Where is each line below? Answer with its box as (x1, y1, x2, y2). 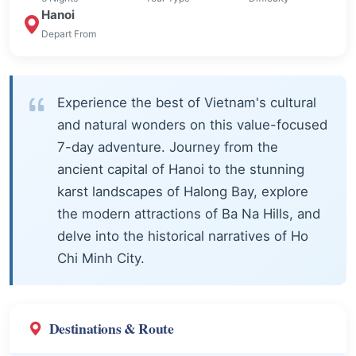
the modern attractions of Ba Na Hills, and (57, 205, 320, 222)
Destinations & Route (48, 317, 174, 339)
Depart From (41, 27, 96, 40)
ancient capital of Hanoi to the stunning (57, 161, 304, 177)
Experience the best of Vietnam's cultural (57, 94, 316, 110)
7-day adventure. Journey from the (57, 138, 278, 155)
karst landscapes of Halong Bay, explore (57, 183, 308, 199)
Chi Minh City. (57, 250, 145, 266)
